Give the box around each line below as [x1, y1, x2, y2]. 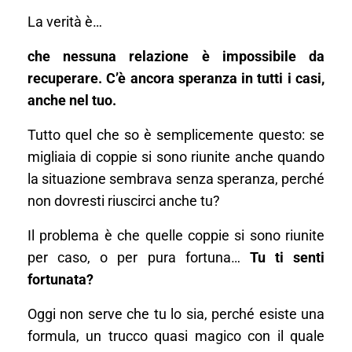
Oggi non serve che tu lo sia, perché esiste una [27, 306, 324, 322]
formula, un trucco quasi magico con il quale [27, 328, 324, 344]
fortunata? [27, 272, 93, 288]
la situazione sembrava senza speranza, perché [27, 171, 324, 187]
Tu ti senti [249, 250, 324, 266]
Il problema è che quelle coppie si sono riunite [27, 228, 324, 244]
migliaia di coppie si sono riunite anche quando [27, 149, 324, 165]
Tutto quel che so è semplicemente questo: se [27, 127, 324, 143]
